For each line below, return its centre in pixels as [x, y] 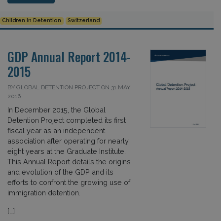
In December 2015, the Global [56, 110]
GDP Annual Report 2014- [69, 56]
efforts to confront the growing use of [69, 182]
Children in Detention [32, 21]
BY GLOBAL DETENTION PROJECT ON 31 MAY [69, 87]
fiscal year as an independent [56, 130]
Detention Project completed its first [67, 120]
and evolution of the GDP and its [60, 172]
